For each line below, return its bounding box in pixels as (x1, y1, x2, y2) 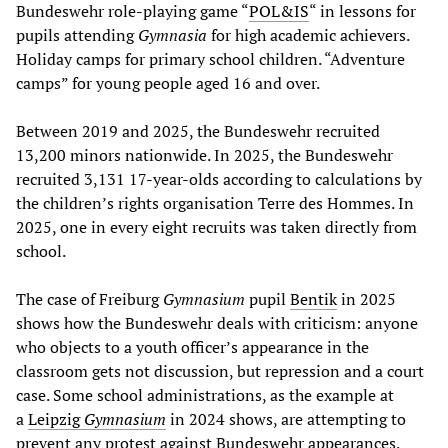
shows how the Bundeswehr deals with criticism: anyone (16, 311, 418, 334)
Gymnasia (138, 23, 207, 46)
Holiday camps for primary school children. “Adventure (16, 47, 405, 70)
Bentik (290, 287, 337, 310)
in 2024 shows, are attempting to (166, 407, 406, 430)
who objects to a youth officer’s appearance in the (16, 335, 369, 358)
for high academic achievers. (207, 23, 409, 46)
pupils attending (16, 23, 138, 46)
